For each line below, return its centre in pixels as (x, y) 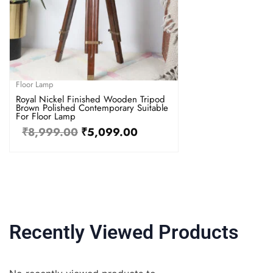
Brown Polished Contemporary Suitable (92, 108)
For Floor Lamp (46, 116)
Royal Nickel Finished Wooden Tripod (90, 99)
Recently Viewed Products (124, 232)
